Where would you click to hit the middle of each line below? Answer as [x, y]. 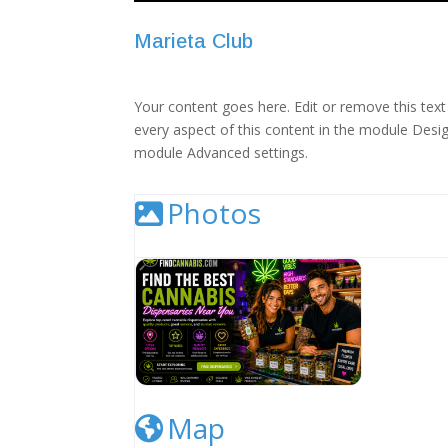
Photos [214, 212]
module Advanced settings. [221, 152]
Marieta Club [194, 41]
